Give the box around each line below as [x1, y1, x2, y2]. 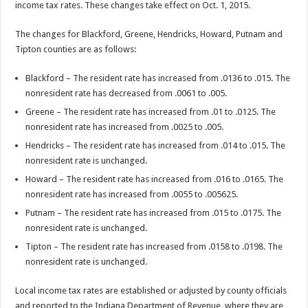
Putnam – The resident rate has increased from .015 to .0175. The [25, 207, 282, 218]
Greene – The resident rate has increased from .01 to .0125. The [25, 106, 276, 117]
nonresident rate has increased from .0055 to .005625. [25, 188, 239, 199]
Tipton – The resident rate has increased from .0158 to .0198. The [25, 241, 283, 252]
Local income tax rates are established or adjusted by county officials [15, 285, 287, 296]
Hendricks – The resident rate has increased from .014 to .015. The [25, 140, 286, 151]
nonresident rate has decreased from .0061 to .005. [25, 87, 228, 98]
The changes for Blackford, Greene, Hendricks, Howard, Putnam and [15, 28, 283, 39]
